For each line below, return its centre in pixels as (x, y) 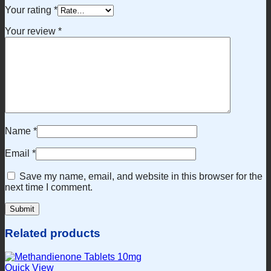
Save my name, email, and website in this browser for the (141, 177)
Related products (53, 233)
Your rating (29, 10)
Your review (31, 31)
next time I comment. (49, 188)
